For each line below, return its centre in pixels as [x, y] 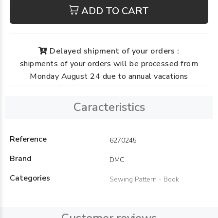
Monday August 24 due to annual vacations [109, 76]
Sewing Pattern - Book [144, 179]
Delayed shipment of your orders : [115, 51]
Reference [28, 139]
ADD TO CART [115, 11]
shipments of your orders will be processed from [109, 64]
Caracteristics [109, 107]
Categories [30, 178]
